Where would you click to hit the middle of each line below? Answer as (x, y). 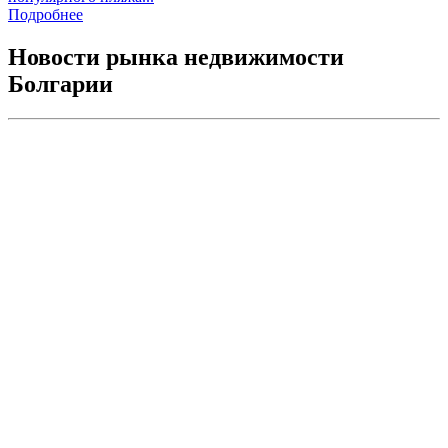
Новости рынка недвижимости (176, 57)
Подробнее (45, 15)
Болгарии (60, 84)
